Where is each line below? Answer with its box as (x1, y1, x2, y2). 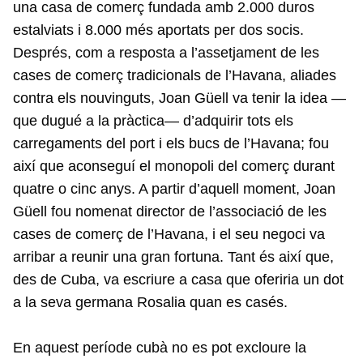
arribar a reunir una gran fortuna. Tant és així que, (13, 249, 334, 266)
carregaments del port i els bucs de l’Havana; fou (13, 135, 329, 152)
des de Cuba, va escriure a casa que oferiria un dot (13, 271, 344, 288)
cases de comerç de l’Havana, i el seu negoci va (13, 226, 325, 243)
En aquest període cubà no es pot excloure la (13, 340, 306, 357)
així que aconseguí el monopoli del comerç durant (13, 158, 335, 175)
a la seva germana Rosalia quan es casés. (13, 294, 288, 311)
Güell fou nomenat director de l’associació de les (13, 203, 327, 220)
